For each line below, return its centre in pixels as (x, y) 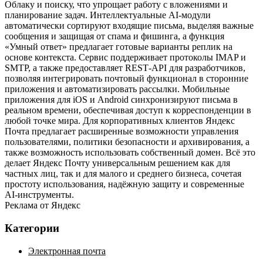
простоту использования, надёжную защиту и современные (124, 184)
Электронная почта (67, 251)
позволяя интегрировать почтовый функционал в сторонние (127, 79)
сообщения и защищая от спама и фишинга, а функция (114, 36)
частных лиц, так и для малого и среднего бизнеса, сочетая (123, 174)
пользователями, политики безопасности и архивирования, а (127, 142)
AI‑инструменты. (39, 195)
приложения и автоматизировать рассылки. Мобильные (117, 89)
